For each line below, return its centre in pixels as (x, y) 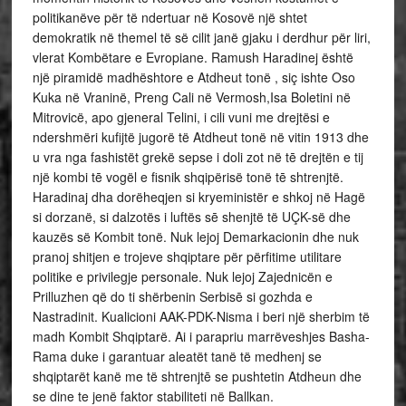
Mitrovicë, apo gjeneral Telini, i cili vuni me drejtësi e (181, 117)
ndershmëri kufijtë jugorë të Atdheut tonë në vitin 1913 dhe (200, 137)
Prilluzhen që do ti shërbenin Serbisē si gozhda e (172, 296)
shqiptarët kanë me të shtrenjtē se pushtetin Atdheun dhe (197, 376)
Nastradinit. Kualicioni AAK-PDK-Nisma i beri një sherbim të (201, 316)
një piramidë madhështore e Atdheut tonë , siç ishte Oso (193, 77)
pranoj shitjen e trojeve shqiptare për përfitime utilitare (187, 256)
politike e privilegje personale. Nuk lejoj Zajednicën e (182, 276)
